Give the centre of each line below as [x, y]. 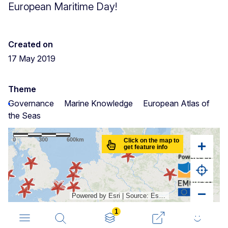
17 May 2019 [32, 58]
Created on [31, 44]
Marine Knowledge [98, 103]
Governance [31, 103]
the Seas [24, 115]
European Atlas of [176, 103]
